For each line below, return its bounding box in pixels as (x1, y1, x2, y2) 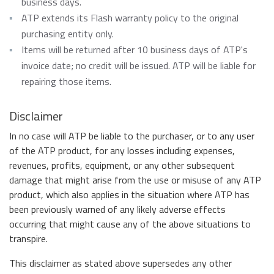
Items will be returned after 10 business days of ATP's (21, 42, 248, 57)
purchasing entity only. (21, 26, 114, 41)
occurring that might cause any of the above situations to (9, 217, 251, 231)
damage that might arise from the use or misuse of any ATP (9, 172, 261, 187)
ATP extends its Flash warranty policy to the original (21, 10, 239, 25)
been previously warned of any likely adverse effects (9, 202, 226, 217)
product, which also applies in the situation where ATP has (9, 187, 250, 202)
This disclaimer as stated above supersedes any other (9, 256, 232, 270)
